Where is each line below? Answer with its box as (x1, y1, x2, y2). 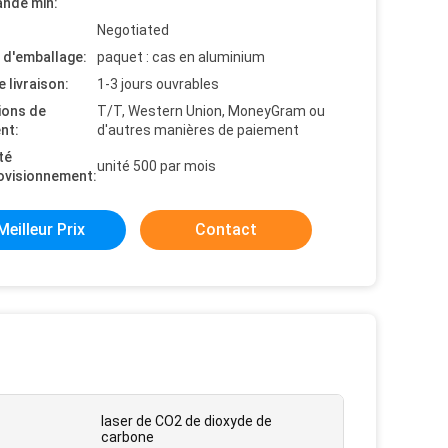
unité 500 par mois (97, 158, 216, 174)
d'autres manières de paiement (97, 122, 299, 138)
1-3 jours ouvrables (97, 76, 219, 92)
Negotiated (97, 22, 169, 38)
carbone (101, 429, 154, 445)
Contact (195, 220, 257, 239)
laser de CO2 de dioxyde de (101, 413, 272, 429)
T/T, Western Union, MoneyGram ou (97, 103, 325, 119)
